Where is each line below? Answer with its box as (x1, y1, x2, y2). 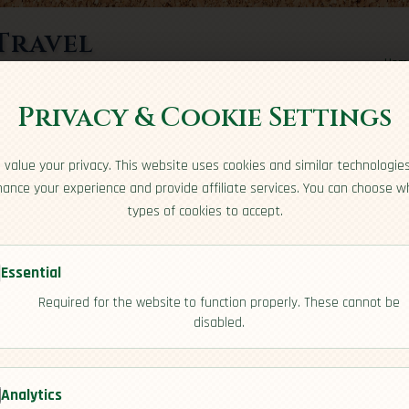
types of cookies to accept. (126, 202, 283, 222)
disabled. (194, 314, 245, 332)
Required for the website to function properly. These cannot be (38, 294, 400, 312)
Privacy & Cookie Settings (17, 100, 392, 137)
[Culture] (115, 300, 212, 326)
